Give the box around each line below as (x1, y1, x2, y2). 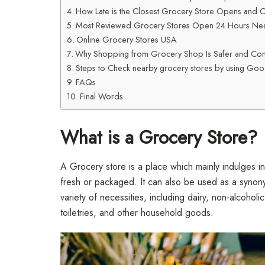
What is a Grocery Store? (60, 124, 257, 151)
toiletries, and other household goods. (60, 206, 214, 220)
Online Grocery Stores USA (76, 33, 177, 46)
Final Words (79, 90, 123, 102)
